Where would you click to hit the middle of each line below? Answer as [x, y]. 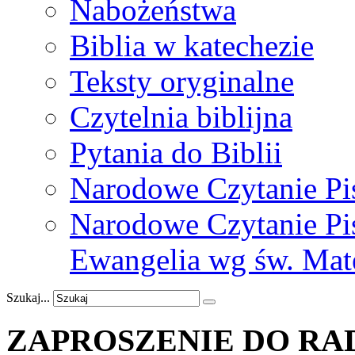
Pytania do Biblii [176, 152]
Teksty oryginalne [182, 81]
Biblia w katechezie [192, 45]
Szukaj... [28, 297]
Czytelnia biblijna [181, 116]
